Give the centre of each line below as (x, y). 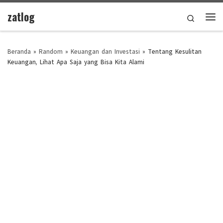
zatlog (21, 16)
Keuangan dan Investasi (105, 50)
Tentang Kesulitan (175, 50)
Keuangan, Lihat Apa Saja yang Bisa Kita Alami (76, 61)
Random (51, 50)
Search (205, 16)
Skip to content (39, 15)
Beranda (19, 50)
